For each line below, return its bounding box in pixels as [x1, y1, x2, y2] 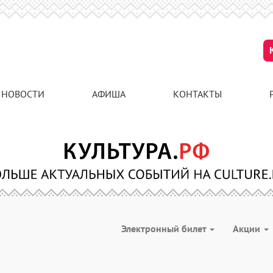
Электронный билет [121, 222, 208, 235]
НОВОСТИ [1, 88, 44, 100]
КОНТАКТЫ [173, 88, 222, 100]
